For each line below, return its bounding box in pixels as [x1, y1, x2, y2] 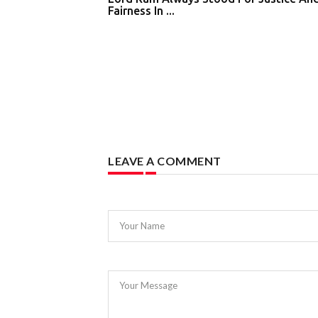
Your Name [119, 219, 165, 231]
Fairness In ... [108, 4, 175, 18]
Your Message [119, 280, 178, 292]
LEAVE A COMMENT [108, 154, 221, 168]
